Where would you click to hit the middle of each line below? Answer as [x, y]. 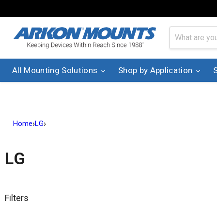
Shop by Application [156, 70]
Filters [17, 198]
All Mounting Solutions [56, 70]
